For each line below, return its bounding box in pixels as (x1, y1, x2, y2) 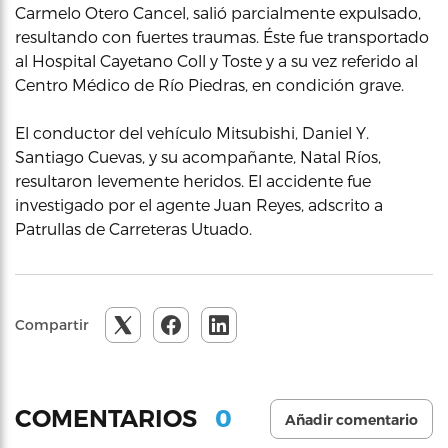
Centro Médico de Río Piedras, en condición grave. (15, 74, 404, 94)
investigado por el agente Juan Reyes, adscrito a (15, 194, 383, 214)
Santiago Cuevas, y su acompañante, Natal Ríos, (15, 146, 381, 166)
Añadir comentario (285, 410, 418, 429)
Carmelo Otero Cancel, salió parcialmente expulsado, (15, 2, 421, 22)
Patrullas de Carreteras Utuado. (15, 218, 252, 238)
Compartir (15, 315, 89, 333)
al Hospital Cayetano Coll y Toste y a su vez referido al (15, 50, 418, 70)
